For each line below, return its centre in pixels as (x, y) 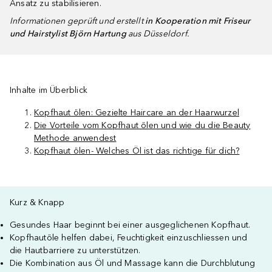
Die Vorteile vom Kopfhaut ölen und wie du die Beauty (142, 125)
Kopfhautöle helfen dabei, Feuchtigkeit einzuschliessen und (129, 238)
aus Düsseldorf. (159, 34)
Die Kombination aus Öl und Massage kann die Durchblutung (133, 263)
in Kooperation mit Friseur (198, 21)
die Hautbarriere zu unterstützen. (75, 250)
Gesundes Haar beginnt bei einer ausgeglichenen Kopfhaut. (130, 225)
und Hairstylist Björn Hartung (69, 34)
